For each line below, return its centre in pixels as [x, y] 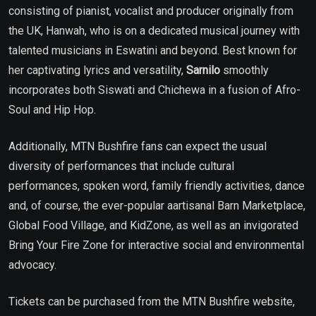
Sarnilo [205, 70]
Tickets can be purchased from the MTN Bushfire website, [152, 301]
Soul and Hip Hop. [52, 109]
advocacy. [32, 265]
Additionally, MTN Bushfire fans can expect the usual [138, 146]
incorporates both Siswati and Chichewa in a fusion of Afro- [154, 90]
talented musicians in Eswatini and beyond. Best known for [153, 50]
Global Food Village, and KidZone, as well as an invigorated [153, 225]
